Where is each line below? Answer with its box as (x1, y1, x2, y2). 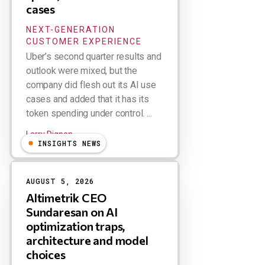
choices (26, 247, 66, 261)
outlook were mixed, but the (26, 65, 137, 76)
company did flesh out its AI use (26, 79, 156, 91)
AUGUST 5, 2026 (26, 176, 94, 186)
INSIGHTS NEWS (38, 138, 101, 148)
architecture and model (26, 233, 148, 247)
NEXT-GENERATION (26, 25, 115, 34)
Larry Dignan (26, 130, 73, 139)
